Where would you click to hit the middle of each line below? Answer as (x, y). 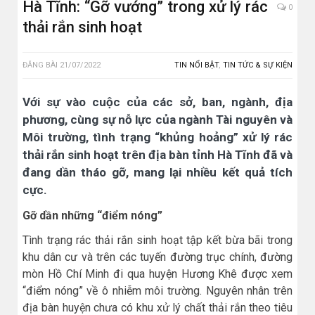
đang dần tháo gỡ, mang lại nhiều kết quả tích (157, 173)
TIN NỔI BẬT (197, 65)
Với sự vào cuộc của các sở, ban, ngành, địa (157, 102)
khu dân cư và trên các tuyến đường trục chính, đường (157, 257)
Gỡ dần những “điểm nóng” (92, 216)
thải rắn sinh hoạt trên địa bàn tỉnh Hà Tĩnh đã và (157, 155)
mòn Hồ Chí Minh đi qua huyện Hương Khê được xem (157, 274)
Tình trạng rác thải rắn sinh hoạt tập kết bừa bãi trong (157, 240)
